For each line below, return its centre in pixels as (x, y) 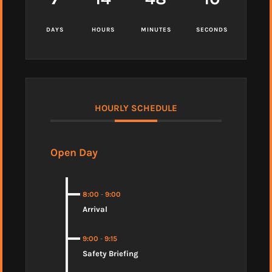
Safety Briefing (110, 253)
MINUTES (156, 29)
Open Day (74, 152)
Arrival (95, 209)
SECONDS (212, 29)
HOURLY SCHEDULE (136, 108)
